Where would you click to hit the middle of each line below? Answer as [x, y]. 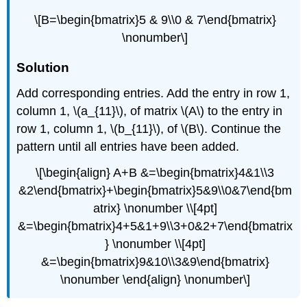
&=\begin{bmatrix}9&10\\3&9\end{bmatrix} [155, 262]
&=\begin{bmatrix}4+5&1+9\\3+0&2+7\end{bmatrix [155, 226]
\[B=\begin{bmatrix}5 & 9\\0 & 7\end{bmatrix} [155, 20]
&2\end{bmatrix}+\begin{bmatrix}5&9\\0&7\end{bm [155, 191]
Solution [43, 67]
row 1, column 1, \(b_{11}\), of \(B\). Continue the [149, 128]
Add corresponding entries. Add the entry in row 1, [153, 93]
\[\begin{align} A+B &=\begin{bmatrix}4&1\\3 [155, 173]
